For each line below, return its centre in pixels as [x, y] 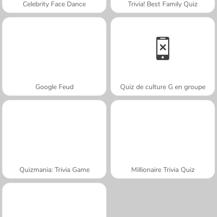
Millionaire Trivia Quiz [163, 170]
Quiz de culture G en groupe [163, 87]
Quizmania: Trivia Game [54, 170]
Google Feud [54, 87]
